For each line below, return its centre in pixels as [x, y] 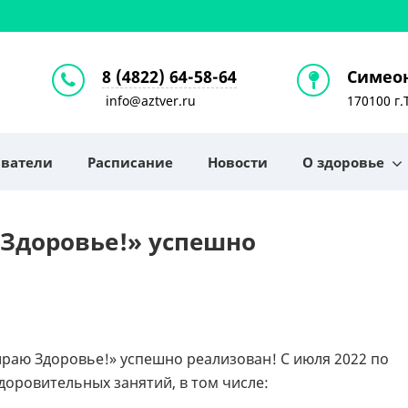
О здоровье [343, 162]
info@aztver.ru [148, 101]
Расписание [130, 162]
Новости [238, 162]
